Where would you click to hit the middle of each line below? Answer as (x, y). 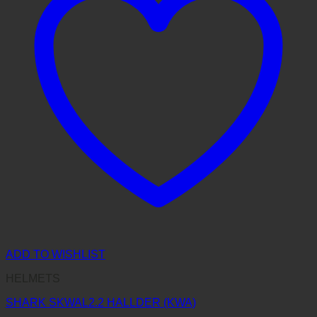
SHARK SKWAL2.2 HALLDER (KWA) (101, 303)
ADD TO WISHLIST (56, 255)
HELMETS (33, 279)
